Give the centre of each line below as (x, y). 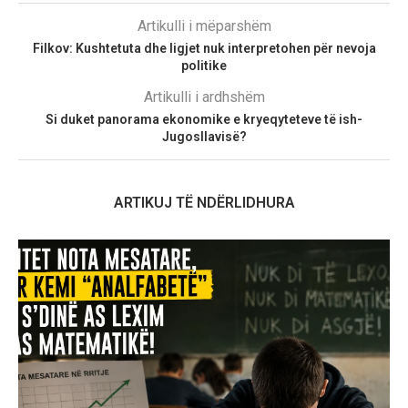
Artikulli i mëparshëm (204, 26)
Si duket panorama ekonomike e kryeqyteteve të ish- (204, 119)
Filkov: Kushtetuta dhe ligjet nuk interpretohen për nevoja (204, 48)
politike (204, 66)
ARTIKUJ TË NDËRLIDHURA (204, 203)
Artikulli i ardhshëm (204, 97)
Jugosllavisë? (204, 137)
